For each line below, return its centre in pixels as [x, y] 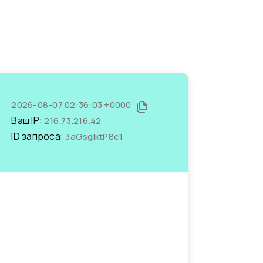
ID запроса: [38, 136]
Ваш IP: [28, 120]
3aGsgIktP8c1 [94, 136]
